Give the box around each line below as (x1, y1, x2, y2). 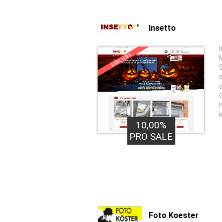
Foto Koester (149, 210, 199, 220)
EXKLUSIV (110, 52, 132, 68)
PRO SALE (129, 131, 172, 142)
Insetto (149, 23, 176, 33)
